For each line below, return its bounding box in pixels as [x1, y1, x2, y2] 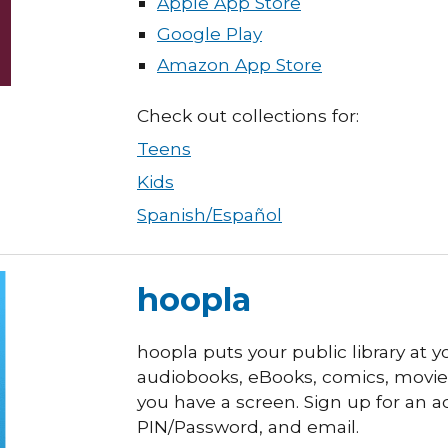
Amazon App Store [157, 54, 322, 75]
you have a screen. [137, 391, 304, 412]
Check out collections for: [137, 105, 359, 126]
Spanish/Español [137, 204, 282, 225]
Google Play [157, 23, 262, 44]
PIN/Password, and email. [137, 416, 359, 437]
